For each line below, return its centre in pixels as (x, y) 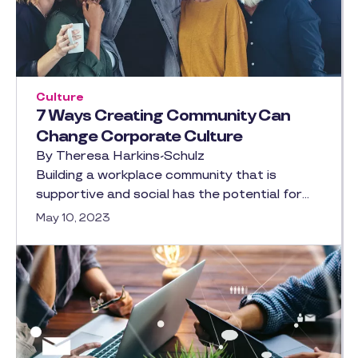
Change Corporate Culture (139, 137)
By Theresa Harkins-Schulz (120, 156)
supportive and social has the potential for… (173, 195)
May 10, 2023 (73, 218)
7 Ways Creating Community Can (163, 116)
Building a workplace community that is (156, 175)
